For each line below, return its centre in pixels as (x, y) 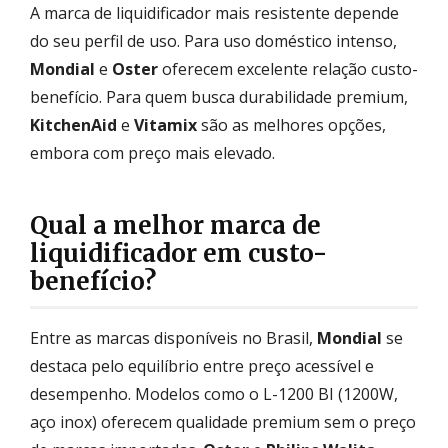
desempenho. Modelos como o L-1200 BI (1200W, (214, 393)
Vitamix (165, 124)
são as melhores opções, (291, 124)
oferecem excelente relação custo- (288, 68)
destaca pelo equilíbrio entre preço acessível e (202, 365)
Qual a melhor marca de (175, 225)
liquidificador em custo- (178, 253)
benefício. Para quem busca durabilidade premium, (219, 96)
